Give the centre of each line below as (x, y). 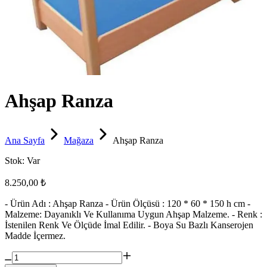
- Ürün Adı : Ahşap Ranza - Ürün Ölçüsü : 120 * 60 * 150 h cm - (128, 204)
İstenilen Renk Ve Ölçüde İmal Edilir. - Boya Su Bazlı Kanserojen (129, 225)
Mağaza (79, 141)
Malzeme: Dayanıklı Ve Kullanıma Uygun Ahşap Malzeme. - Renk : (133, 215)
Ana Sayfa (25, 141)
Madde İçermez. (35, 236)
